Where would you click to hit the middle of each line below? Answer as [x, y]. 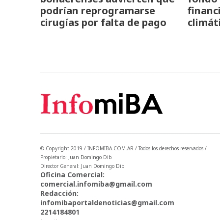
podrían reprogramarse [98, 11]
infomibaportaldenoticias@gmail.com [107, 202]
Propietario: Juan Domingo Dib [76, 157]
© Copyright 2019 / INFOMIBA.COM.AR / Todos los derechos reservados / [124, 148]
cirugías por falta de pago [103, 23]
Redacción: [59, 193]
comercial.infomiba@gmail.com [96, 184]
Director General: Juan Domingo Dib [82, 166]
